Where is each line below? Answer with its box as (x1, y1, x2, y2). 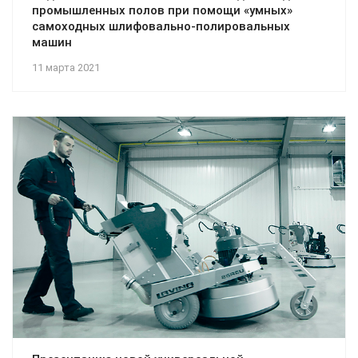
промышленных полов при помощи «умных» (32, 3, 292, 18)
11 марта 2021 (32, 62, 100, 74)
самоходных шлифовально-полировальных (32, 19, 290, 34)
